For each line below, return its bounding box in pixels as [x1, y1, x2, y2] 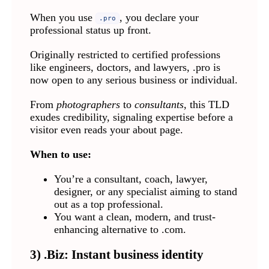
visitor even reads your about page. [29, 123, 183, 136]
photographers [56, 98, 120, 110]
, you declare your [119, 11, 199, 23]
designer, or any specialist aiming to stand [53, 185, 237, 198]
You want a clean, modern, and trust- [53, 210, 216, 223]
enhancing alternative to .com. [53, 223, 186, 235]
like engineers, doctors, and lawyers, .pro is [29, 61, 220, 73]
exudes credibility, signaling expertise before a [29, 110, 233, 123]
